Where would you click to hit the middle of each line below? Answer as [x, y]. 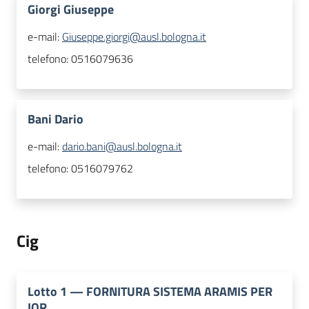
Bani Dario [56, 119]
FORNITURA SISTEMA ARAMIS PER [179, 292]
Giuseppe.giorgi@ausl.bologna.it [134, 37]
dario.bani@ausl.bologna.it [122, 147]
